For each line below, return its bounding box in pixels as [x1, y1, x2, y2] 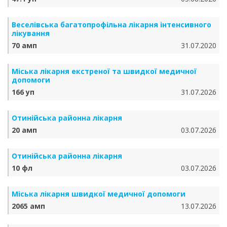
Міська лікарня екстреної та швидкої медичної [12, 66, 197, 76]
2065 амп [12, 201, 45, 211]
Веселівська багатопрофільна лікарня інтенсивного [12, 20, 211, 29]
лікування [12, 28, 50, 38]
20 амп [12, 125, 37, 135]
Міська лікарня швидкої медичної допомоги [12, 189, 185, 199]
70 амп [12, 41, 37, 50]
